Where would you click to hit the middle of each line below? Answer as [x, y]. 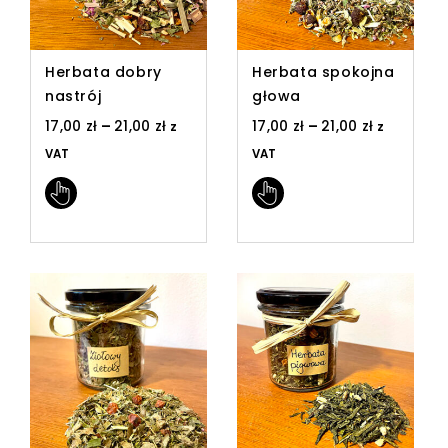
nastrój [73, 95]
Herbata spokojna [323, 71]
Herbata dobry [103, 71]
